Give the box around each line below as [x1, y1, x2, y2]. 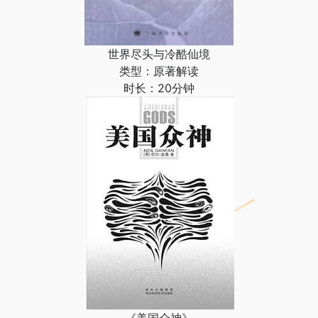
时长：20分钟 [124, 81, 194, 95]
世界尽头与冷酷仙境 [108, 47, 210, 61]
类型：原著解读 [119, 64, 199, 78]
